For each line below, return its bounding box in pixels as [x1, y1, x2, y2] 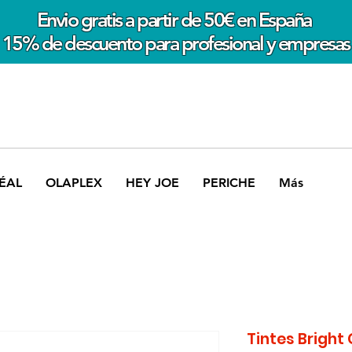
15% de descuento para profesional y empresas [2, 31, 350, 55]
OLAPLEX [46, 175, 102, 190]
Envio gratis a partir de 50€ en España [36, 8, 315, 31]
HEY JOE [126, 175, 179, 190]
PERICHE [203, 175, 255, 190]
